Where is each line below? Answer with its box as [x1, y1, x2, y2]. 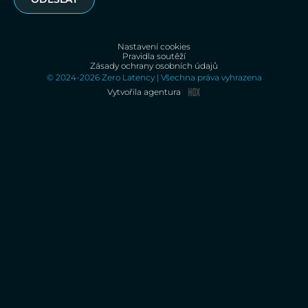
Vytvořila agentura [107, 86, 181, 97]
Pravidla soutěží [122, 50, 186, 61]
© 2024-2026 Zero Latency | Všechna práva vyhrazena [46, 71, 262, 82]
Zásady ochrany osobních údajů [90, 60, 218, 71]
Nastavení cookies [118, 41, 190, 52]
